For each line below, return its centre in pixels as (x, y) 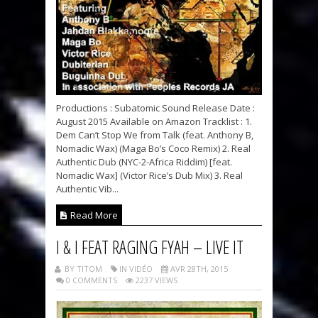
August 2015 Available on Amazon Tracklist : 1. (154, 122)
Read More (93, 215)
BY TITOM (82, 269)
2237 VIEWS (155, 280)
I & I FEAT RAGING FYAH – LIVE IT (150, 247)
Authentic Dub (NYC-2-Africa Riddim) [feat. (144, 162)
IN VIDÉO (135, 269)
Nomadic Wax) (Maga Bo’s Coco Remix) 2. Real (153, 149)
